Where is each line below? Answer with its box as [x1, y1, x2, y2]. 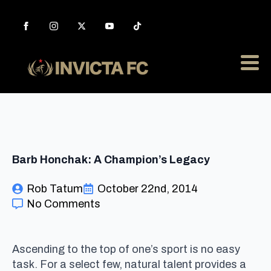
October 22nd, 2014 [97, 182, 198, 195]
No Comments [27, 197, 100, 210]
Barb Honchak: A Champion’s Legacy [12, 153, 210, 166]
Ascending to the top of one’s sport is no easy [12, 243, 240, 255]
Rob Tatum [27, 182, 83, 195]
